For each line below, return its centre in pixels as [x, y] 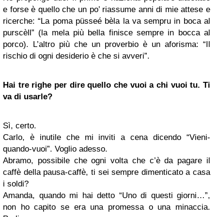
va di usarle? [28, 96]
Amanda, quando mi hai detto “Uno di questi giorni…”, [107, 195]
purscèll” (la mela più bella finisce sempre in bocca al [107, 32]
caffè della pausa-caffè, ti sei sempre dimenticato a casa [107, 172]
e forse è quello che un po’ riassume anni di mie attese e [107, 9]
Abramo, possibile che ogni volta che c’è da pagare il [107, 160]
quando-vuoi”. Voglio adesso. [55, 149]
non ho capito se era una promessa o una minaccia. [107, 207]
